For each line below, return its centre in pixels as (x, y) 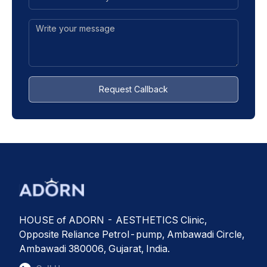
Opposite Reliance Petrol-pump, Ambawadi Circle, (132, 234)
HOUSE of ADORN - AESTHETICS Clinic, (113, 220)
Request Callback (133, 89)
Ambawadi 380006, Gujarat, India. (94, 248)
